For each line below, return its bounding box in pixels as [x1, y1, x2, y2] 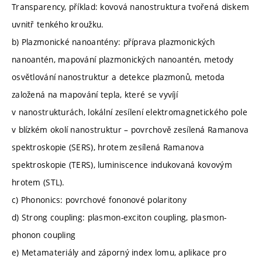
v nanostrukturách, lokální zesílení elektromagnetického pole [12, 106, 247, 118]
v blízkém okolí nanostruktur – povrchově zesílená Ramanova [12, 123, 249, 135]
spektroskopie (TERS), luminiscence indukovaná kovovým [12, 158, 232, 170]
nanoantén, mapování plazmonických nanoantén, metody [12, 53, 234, 65]
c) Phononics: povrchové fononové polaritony [12, 194, 187, 205]
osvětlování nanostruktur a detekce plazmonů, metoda [12, 71, 225, 82]
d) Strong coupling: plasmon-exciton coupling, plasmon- [12, 211, 227, 223]
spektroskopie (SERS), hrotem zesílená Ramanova [12, 141, 204, 153]
